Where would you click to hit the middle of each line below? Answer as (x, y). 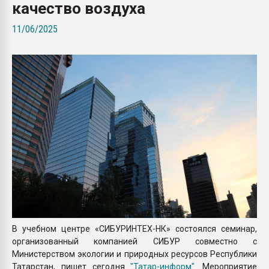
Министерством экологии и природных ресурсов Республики (134, 254)
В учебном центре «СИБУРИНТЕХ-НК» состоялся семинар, (134, 228)
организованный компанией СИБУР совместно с (134, 241)
